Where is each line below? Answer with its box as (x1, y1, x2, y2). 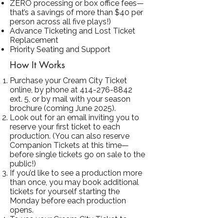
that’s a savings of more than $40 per (10, 7, 143, 17)
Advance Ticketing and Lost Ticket (10, 26, 135, 36)
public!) (10, 159, 38, 168)
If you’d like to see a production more (10, 168, 142, 178)
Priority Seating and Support (10, 44, 110, 54)
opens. (10, 205, 36, 215)
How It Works (10, 58, 65, 71)
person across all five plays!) (10, 17, 111, 26)
